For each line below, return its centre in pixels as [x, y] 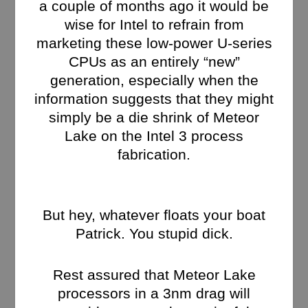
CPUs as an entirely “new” [154, 62]
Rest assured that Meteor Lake [154, 275]
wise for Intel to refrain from [154, 25]
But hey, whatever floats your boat [154, 214]
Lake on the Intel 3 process [154, 136]
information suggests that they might [154, 99]
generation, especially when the [154, 80]
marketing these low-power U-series [154, 43]
